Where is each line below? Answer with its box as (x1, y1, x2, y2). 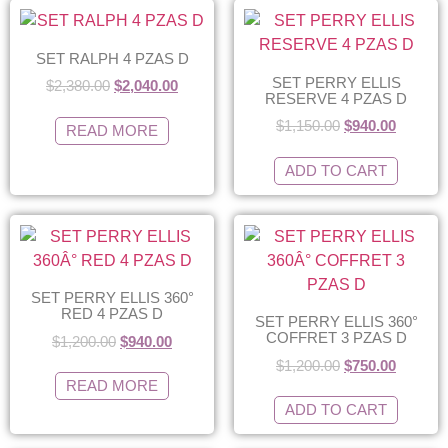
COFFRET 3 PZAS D (265, 329, 407, 346)
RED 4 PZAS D (61, 305, 163, 322)
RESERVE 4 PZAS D (265, 89, 407, 107)
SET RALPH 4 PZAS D (35, 49, 189, 67)
